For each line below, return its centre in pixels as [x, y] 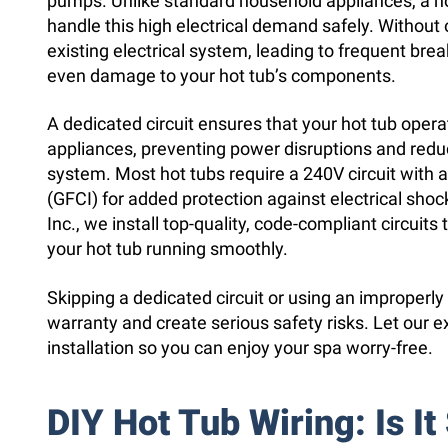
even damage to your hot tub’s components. [221, 75]
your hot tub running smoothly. [167, 249]
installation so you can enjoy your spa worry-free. [240, 347]
